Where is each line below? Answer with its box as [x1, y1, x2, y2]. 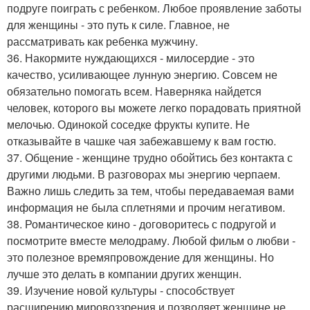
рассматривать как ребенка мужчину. [7, 33, 198, 49]
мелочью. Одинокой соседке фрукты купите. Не [7, 116, 250, 132]
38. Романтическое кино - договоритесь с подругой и [7, 216, 276, 232]
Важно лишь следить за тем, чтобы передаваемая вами [7, 183, 294, 199]
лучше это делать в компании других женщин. [7, 266, 241, 282]
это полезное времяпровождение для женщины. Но [7, 249, 274, 265]
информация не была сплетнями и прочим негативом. [7, 199, 285, 215]
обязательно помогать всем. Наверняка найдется [7, 83, 262, 99]
